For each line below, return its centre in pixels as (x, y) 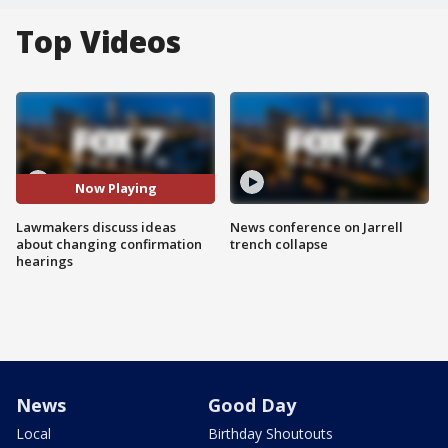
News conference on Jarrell (316, 226)
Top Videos (98, 41)
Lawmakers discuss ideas (96, 226)
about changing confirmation (109, 243)
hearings (44, 260)
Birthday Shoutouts (270, 433)
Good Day (252, 404)
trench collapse (279, 243)
